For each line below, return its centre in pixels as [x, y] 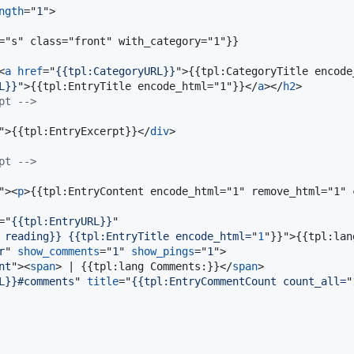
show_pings [163, 251]
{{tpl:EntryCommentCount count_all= [239, 281]
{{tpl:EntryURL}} [62, 221]
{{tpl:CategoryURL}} [115, 71]
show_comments [58, 251]
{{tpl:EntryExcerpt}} [74, 131]
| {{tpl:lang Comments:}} [141, 266]
